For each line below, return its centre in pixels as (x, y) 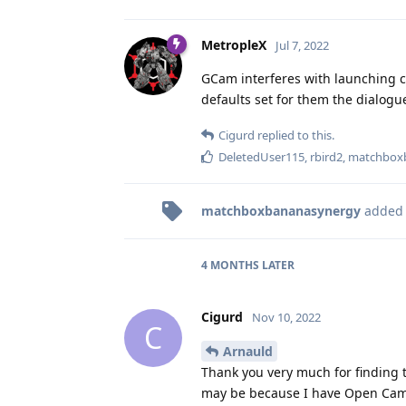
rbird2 (326, 156)
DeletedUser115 (261, 156)
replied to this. (295, 135)
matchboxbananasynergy (281, 210)
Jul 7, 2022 (302, 45)
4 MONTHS (230, 265)
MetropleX (234, 44)
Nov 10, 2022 (286, 317)
